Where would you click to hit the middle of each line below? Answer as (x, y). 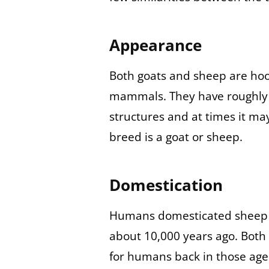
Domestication (166, 185)
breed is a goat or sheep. (177, 137)
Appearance (155, 45)
